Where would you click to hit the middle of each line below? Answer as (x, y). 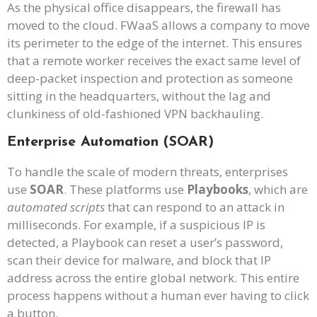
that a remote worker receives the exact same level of (154, 61)
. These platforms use (125, 189)
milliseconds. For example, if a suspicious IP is (136, 224)
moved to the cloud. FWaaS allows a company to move (158, 25)
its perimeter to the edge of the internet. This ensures (155, 43)
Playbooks (218, 189)
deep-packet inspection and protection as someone (150, 79)
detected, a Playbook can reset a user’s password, (145, 242)
